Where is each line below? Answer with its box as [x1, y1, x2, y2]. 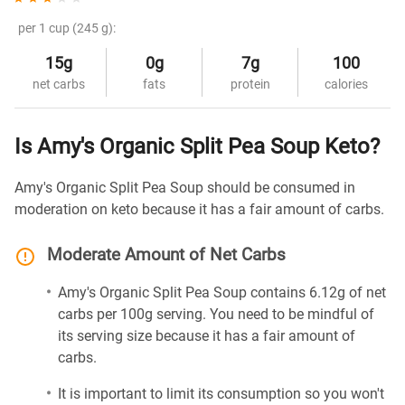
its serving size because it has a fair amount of [58, 327, 355, 344]
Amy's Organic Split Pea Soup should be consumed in [14, 179, 355, 196]
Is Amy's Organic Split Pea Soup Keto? [14, 134, 380, 159]
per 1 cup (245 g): [18, 21, 116, 35]
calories [325, 77, 368, 91]
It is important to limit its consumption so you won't [58, 385, 384, 402]
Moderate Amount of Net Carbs [47, 245, 286, 265]
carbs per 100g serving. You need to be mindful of [58, 306, 374, 323]
